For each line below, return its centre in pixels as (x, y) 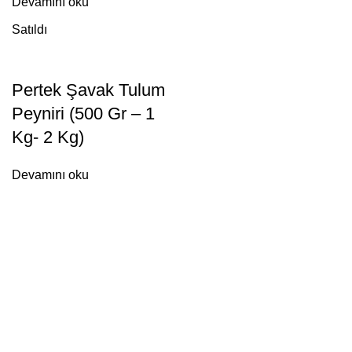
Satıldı (29, 29)
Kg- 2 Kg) (48, 137)
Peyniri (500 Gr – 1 (83, 113)
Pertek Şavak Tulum (88, 90)
